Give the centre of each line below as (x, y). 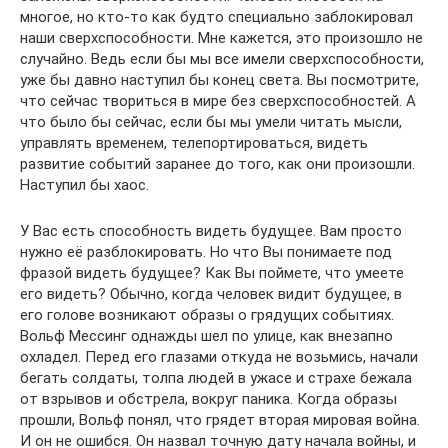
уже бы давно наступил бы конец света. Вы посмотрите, (219, 80)
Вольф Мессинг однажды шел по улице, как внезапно (206, 336)
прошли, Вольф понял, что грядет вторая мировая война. (220, 420)
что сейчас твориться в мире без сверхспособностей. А (218, 101)
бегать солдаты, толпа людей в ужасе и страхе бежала (216, 378)
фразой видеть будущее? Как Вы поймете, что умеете (212, 273)
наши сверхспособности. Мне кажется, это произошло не (221, 38)
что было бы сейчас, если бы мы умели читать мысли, (211, 122)
